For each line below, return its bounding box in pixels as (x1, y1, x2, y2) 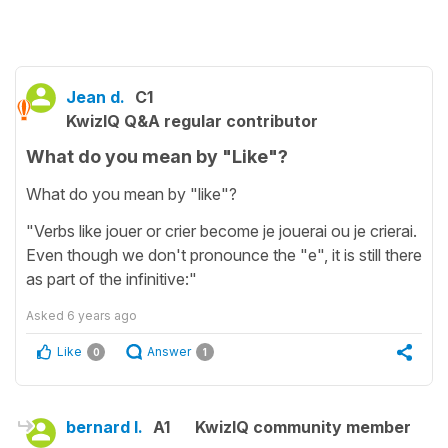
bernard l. (66, 416, 143, 437)
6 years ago (67, 307, 137, 323)
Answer (147, 343, 191, 359)
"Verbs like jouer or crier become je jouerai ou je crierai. (26, 220, 417, 241)
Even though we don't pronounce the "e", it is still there (26, 244, 422, 265)
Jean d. (66, 86, 125, 107)
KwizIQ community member (195, 416, 411, 437)
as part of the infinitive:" (26, 268, 197, 289)
